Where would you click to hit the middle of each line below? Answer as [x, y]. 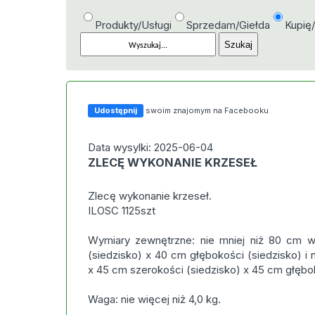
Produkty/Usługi [134, 25]
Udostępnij [116, 110]
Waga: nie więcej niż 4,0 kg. [155, 299]
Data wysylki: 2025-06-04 [151, 147]
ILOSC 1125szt [122, 211]
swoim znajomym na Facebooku [207, 110]
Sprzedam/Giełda [229, 25]
